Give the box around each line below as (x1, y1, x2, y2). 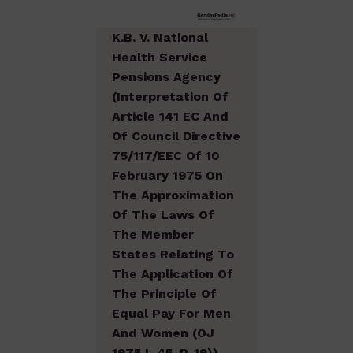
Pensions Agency (112, 69, 221, 84)
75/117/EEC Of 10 (112, 147, 220, 163)
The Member (112, 226, 194, 242)
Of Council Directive (112, 128, 240, 143)
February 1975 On (112, 167, 223, 183)
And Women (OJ (112, 325, 214, 340)
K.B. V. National (112, 29, 208, 45)
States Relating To (112, 246, 234, 262)
